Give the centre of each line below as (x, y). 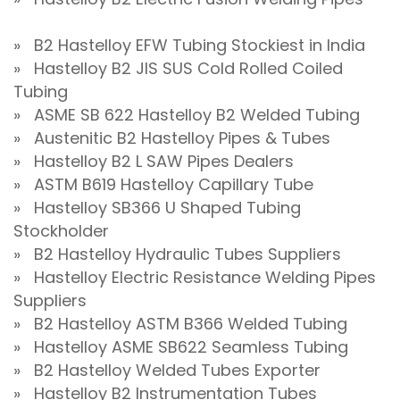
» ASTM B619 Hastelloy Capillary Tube (163, 185)
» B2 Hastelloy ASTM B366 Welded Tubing (180, 324)
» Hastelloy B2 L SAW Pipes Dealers (154, 162)
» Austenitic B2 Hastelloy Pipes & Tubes (172, 138)
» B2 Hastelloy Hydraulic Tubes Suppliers (177, 254)
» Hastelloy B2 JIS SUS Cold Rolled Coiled (178, 69)
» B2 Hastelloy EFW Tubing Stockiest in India (189, 46)
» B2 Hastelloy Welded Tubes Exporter (167, 371)
